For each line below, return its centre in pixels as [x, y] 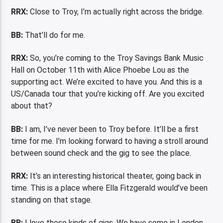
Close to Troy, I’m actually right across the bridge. [116, 12]
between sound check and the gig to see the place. [102, 153]
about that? [32, 106]
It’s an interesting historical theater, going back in [115, 176]
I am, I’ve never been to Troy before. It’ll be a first [111, 129]
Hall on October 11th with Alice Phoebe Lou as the [100, 70]
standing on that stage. [53, 200]
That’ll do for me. [55, 35]
